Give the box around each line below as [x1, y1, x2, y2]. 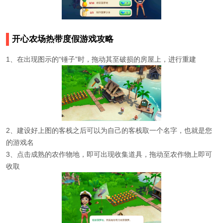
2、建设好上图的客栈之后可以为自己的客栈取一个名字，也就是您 [6, 126, 212, 134]
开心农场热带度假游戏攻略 [12, 34, 113, 44]
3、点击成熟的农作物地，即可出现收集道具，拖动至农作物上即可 [6, 150, 212, 158]
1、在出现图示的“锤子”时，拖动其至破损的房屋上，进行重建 [6, 55, 196, 63]
